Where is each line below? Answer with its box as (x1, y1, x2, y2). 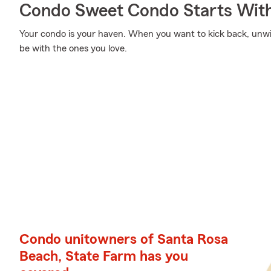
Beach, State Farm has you (19, 249, 188, 264)
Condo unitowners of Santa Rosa (19, 232, 228, 247)
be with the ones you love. (19, 44, 127, 53)
